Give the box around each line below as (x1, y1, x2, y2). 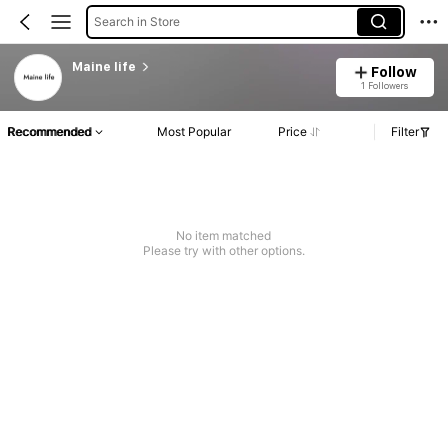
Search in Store (93, 13, 180, 29)
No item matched (176, 228, 272, 244)
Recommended (7, 124, 91, 140)
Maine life (71, 59, 136, 74)
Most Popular (157, 124, 232, 140)
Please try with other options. (142, 243, 305, 259)
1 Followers (361, 79, 409, 91)
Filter (391, 124, 419, 140)
